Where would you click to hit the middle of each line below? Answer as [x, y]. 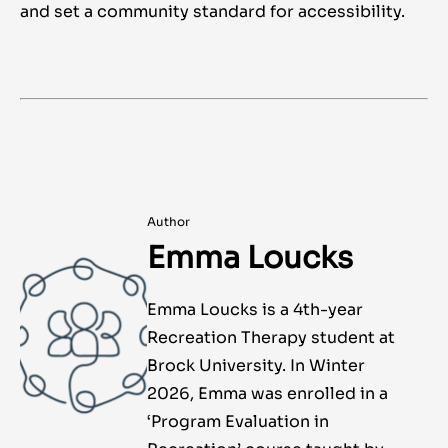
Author [168, 222]
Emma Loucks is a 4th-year [254, 310]
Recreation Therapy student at [270, 338]
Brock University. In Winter [255, 366]
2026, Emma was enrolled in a [267, 394]
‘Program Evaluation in [237, 422]
